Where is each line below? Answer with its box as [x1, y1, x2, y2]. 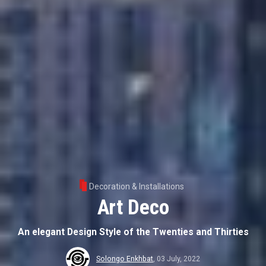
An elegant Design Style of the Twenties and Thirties [17, 226, 249, 237]
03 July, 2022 [156, 254, 200, 263]
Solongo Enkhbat [96, 254, 153, 263]
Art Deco [97, 195, 169, 220]
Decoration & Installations [88, 181, 184, 191]
